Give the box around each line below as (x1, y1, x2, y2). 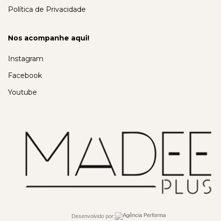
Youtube (8, 88, 37, 97)
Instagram (8, 54, 43, 64)
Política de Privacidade (8, 5, 86, 14)
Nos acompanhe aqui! (8, 34, 89, 43)
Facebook (8, 71, 42, 80)
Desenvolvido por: (71, 213, 115, 220)
